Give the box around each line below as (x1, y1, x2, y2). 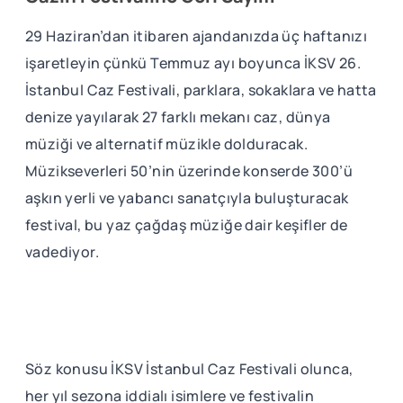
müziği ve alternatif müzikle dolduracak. (25, 134, 308, 155)
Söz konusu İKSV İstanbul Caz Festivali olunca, (25, 359, 354, 380)
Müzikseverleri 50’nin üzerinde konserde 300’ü (25, 161, 353, 182)
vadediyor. (25, 242, 100, 263)
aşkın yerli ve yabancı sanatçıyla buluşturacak (25, 188, 349, 209)
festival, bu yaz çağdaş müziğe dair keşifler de (25, 215, 348, 236)
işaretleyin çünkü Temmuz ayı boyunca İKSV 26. (25, 53, 361, 74)
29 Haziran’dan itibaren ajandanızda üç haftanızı (25, 26, 368, 47)
